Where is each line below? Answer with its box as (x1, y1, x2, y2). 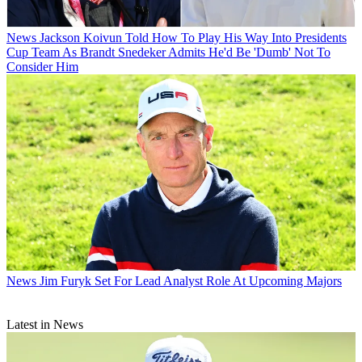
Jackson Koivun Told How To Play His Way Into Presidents (40, 31, 347, 45)
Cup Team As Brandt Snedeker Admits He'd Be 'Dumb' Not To (6, 45, 330, 60)
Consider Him (6, 60, 78, 74)
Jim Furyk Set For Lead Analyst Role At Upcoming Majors (40, 274, 342, 288)
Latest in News (6, 318, 83, 332)
